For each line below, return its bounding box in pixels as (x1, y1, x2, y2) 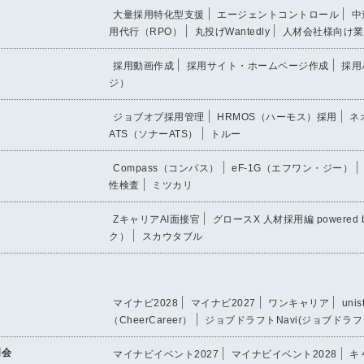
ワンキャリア (268, 297, 329, 309)
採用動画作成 (113, 59, 174, 71)
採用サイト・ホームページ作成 (186, 59, 329, 71)
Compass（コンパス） (113, 162, 219, 174)
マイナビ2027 (190, 297, 256, 309)
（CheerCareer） (109, 314, 193, 326)
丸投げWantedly (194, 25, 270, 37)
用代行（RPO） (109, 25, 182, 37)
